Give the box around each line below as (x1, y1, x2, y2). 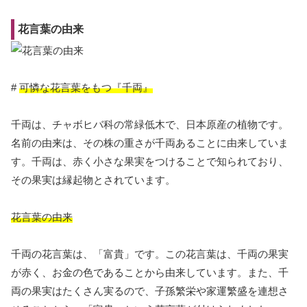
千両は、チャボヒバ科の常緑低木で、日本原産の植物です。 (11, 118, 288, 130)
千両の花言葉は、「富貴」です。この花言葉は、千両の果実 (11, 247, 288, 260)
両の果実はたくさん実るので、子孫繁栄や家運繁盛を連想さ (11, 284, 288, 297)
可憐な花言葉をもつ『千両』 (19, 81, 153, 93)
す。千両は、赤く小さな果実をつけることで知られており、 (11, 155, 288, 167)
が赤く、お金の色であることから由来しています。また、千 (11, 266, 288, 278)
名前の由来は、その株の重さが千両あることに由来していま (11, 136, 288, 149)
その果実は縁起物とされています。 (11, 173, 175, 186)
